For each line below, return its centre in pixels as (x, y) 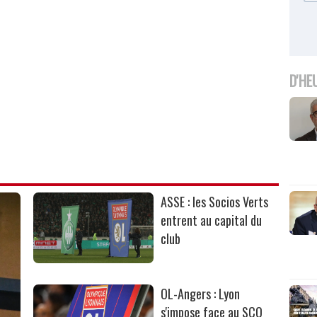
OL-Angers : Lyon (201, 293)
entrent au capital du (212, 220)
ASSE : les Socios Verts (215, 201)
